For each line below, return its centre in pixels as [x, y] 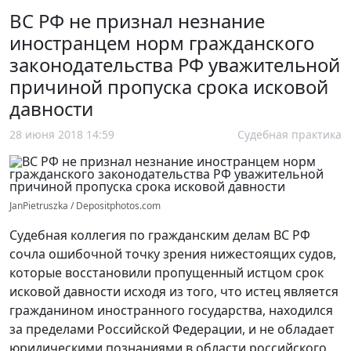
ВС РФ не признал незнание [137, 21]
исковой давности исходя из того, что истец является [174, 292]
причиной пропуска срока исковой [169, 87]
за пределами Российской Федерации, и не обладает [172, 329]
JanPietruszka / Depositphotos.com [85, 206]
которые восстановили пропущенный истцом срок [166, 273]
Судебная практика [289, 135]
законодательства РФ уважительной [175, 65]
